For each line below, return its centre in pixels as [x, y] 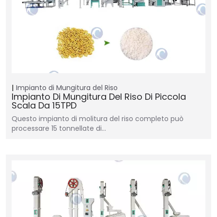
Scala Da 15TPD [44, 105]
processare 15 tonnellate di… [59, 128]
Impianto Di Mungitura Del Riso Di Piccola [99, 97]
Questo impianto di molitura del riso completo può [98, 119]
